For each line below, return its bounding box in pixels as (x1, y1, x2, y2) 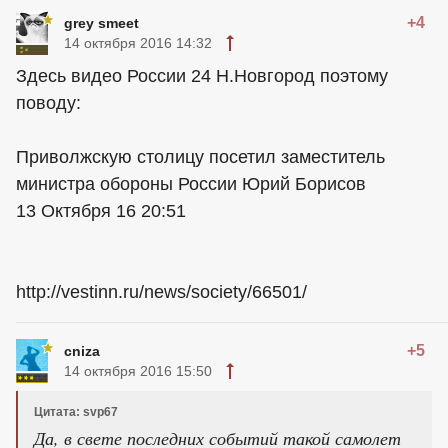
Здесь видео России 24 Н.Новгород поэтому (16, 66, 388, 86)
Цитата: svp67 (34, 405, 118, 419)
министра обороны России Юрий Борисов (16, 174, 366, 194)
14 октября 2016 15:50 (64, 363, 212, 379)
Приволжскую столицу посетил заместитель (16, 147, 385, 167)
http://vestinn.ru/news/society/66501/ (16, 282, 307, 302)
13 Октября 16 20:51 (16, 201, 186, 221)
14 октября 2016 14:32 (64, 35, 212, 51)
